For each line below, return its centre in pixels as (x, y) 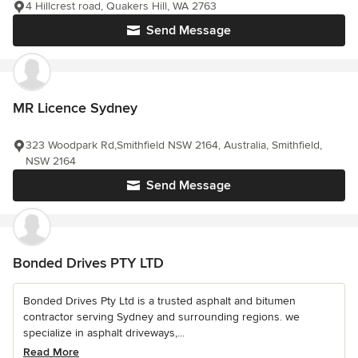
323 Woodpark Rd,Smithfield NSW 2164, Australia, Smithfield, (174, 145)
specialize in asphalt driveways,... (104, 333)
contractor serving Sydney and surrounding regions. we (161, 317)
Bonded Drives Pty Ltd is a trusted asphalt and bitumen (159, 301)
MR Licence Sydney (75, 108)
